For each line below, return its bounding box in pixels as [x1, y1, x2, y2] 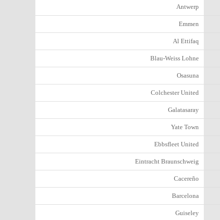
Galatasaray [168, 106, 199, 113]
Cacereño [174, 175, 199, 182]
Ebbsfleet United [154, 140, 199, 148]
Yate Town [171, 123, 199, 131]
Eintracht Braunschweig [135, 158, 199, 165]
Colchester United [151, 89, 199, 96]
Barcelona [172, 192, 199, 199]
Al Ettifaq [173, 37, 199, 45]
